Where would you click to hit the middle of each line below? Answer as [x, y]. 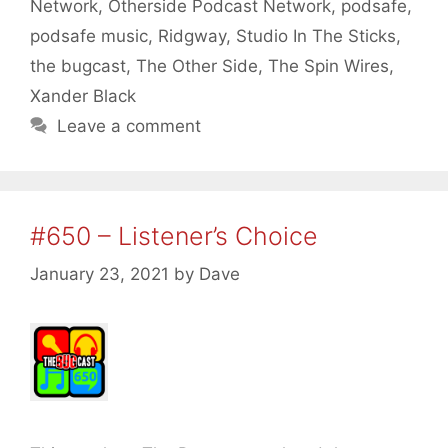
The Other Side [197, 65]
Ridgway [192, 35]
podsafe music [89, 35]
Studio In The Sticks [316, 35]
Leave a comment [129, 125]
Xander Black [83, 95]
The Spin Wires [328, 65]
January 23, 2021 [99, 274]
